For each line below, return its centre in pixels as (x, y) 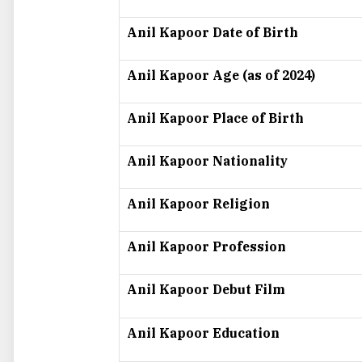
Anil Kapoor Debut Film (206, 290)
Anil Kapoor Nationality (207, 161)
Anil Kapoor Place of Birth (215, 118)
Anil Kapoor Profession (206, 247)
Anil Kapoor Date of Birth (213, 33)
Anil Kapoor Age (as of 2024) (221, 76)
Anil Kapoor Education (203, 333)
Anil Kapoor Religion (198, 204)
